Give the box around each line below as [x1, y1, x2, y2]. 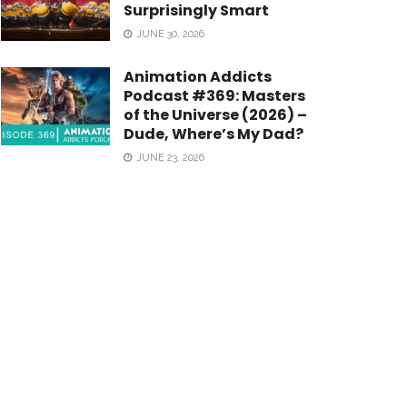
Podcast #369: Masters [124, 85, 305, 106]
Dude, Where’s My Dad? [124, 124, 303, 144]
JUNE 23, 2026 [134, 152, 204, 164]
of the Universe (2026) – [124, 104, 307, 125]
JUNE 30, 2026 [134, 28, 204, 40]
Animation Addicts [124, 66, 272, 87]
